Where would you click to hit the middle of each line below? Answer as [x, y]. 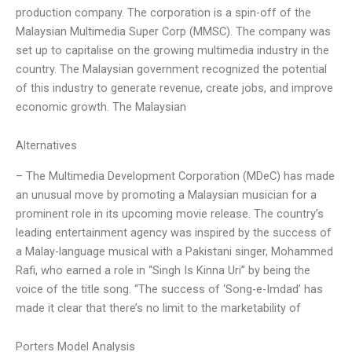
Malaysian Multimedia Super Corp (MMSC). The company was [173, 31]
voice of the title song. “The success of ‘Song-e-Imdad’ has [169, 289]
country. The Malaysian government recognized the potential [171, 69]
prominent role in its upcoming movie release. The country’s [170, 213]
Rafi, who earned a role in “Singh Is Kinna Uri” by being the [163, 270]
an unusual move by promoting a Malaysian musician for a [166, 194]
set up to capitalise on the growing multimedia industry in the [172, 50]
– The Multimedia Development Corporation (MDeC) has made [175, 176]
